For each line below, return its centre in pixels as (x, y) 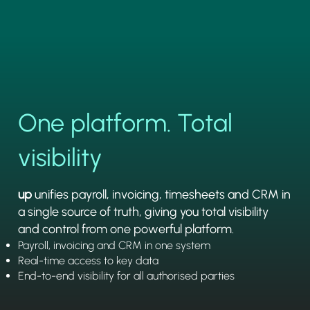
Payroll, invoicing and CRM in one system (115, 245)
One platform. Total (126, 123)
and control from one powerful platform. (126, 229)
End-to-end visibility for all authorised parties (127, 275)
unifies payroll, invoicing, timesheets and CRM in (162, 194)
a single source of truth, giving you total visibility (144, 211)
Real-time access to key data (89, 260)
